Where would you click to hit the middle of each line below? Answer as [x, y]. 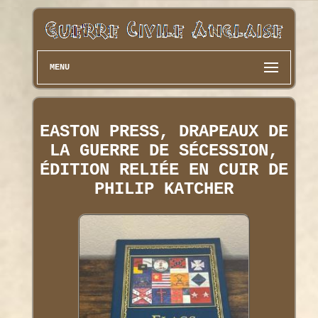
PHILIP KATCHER [164, 189]
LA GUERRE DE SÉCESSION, [164, 150]
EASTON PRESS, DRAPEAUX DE [164, 131]
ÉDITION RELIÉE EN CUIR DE [164, 170]
